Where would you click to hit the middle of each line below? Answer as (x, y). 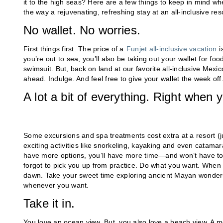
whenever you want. (56, 185)
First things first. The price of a (75, 49)
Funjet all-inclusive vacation (171, 49)
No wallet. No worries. (82, 30)
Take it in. (49, 204)
